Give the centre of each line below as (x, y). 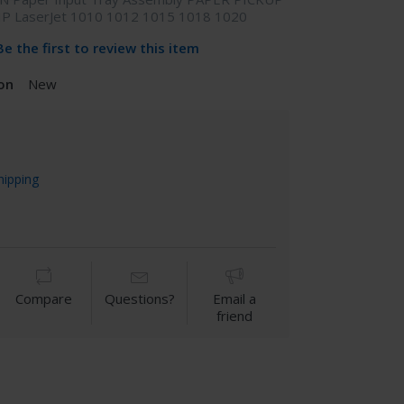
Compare (44, 298)
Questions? (139, 298)
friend (235, 315)
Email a (235, 298)
